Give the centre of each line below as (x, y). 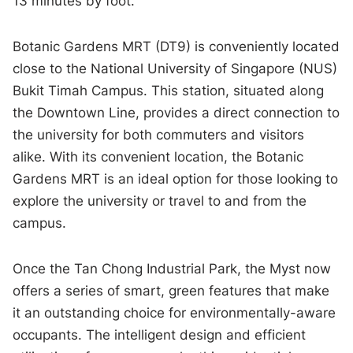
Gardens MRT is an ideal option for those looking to (176, 179)
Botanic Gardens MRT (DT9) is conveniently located (176, 47)
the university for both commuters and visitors (159, 135)
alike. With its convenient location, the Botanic (158, 157)
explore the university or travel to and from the (160, 201)
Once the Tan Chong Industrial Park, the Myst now (172, 269)
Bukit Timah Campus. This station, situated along (169, 91)
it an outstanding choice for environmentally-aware (175, 313)
